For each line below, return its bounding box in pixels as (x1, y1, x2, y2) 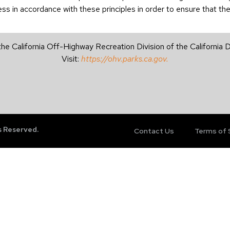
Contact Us (133, 126, 174, 136)
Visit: (62, 53, 81, 65)
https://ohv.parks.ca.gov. (81, 53, 168, 65)
